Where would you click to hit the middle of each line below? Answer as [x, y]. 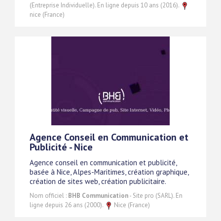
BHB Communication [98, 196]
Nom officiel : [49, 196]
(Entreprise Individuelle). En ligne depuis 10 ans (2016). [105, 5]
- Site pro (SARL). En [155, 196]
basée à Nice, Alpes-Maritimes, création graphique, [109, 172]
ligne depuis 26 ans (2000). [67, 205]
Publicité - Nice [61, 147]
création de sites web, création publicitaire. [98, 182]
